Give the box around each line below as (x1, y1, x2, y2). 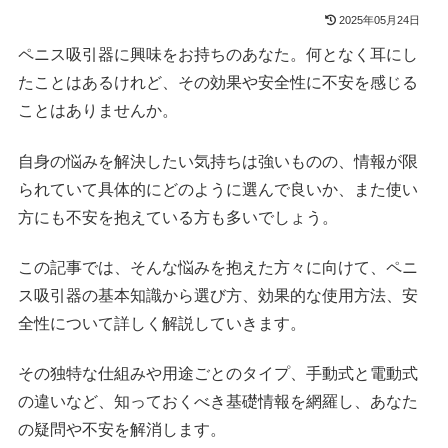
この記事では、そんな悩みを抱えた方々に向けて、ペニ (18, 258, 419, 276)
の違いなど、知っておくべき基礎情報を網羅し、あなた (18, 393, 419, 411)
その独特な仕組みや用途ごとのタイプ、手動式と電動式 (18, 365, 419, 383)
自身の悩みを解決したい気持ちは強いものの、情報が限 (18, 152, 419, 170)
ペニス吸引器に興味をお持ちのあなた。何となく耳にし (18, 46, 419, 64)
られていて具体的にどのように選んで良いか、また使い (18, 180, 419, 198)
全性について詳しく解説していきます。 (18, 314, 307, 332)
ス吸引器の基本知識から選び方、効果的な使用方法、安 (18, 286, 419, 304)
